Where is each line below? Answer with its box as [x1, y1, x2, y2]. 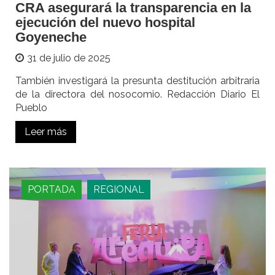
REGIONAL [93, 183, 144, 195]
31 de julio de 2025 [27, 52, 110, 64]
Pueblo [15, 101, 47, 114]
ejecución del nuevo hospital [15, 14, 195, 30]
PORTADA [28, 183, 76, 195]
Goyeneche [15, 29, 87, 45]
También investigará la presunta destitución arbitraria [15, 74, 260, 87]
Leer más [25, 125, 67, 137]
